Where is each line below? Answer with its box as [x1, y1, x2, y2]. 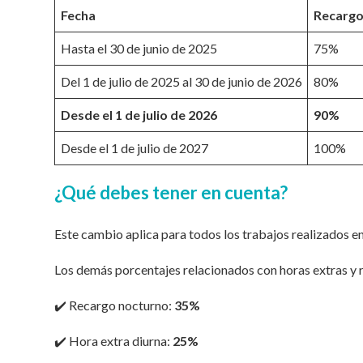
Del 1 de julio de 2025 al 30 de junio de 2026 [60, 73, 302, 89]
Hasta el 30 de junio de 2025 [60, 40, 217, 56]
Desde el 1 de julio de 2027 [60, 139, 208, 156]
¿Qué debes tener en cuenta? [54, 181, 288, 204]
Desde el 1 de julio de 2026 [60, 106, 217, 122]
